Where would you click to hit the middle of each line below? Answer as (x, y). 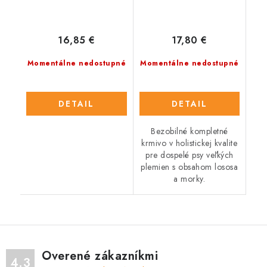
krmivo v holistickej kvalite (190, 143)
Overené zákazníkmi (100, 256)
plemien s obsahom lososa (190, 167)
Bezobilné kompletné (190, 131)
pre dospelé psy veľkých (190, 155)
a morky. (190, 178)
